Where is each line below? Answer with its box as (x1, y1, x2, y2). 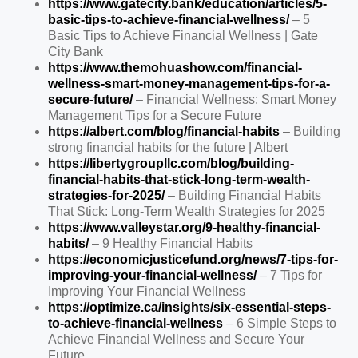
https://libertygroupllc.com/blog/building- (48, 156, 294, 170)
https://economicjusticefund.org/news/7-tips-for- (48, 252, 338, 266)
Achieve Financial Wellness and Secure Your (48, 332, 304, 346)
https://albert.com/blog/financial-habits (48, 124, 280, 138)
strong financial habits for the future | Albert (48, 140, 288, 154)
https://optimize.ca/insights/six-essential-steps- (48, 300, 331, 314)
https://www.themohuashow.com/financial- (48, 60, 302, 74)
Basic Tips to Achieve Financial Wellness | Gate (48, 28, 318, 42)
